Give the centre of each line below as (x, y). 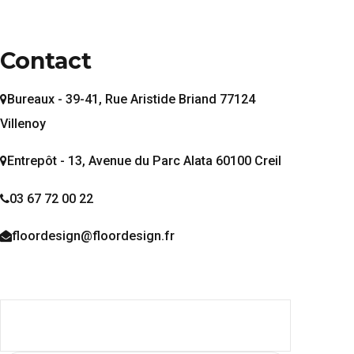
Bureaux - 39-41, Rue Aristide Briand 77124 (131, 100)
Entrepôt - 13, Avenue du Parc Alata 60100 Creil (144, 161)
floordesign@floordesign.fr (93, 235)
